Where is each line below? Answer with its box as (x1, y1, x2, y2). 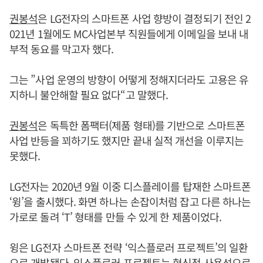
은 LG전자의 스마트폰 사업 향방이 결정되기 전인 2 (38, 10, 251, 26)
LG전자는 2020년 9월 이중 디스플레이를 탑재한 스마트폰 (9, 178, 251, 194)
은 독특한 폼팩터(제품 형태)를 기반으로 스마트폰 (38, 117, 245, 133)
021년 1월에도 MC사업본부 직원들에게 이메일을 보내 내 (9, 25, 249, 41)
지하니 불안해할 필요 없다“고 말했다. (9, 86, 168, 102)
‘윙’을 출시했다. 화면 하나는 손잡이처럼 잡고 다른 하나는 (9, 193, 251, 209)
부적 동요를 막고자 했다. (9, 41, 114, 56)
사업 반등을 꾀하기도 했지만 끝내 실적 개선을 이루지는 (9, 132, 244, 148)
